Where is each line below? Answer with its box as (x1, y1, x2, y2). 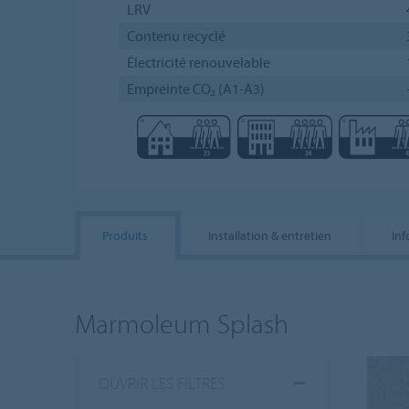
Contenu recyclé (126, 26, 225, 45)
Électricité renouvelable (126, 52, 270, 71)
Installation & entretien (208, 227, 331, 244)
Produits (102, 227, 148, 244)
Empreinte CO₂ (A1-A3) (126, 79, 265, 98)
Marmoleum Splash (75, 305, 288, 341)
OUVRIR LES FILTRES (99, 372, 225, 393)
